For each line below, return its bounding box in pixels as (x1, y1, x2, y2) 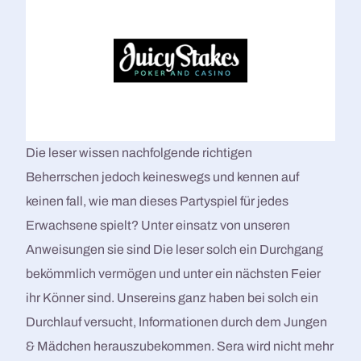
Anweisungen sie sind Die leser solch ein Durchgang (26, 243, 324, 257)
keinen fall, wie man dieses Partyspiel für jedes (26, 194, 289, 209)
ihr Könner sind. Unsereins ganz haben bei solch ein (26, 291, 319, 305)
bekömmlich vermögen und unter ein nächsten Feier (26, 267, 322, 281)
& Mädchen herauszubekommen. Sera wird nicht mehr (26, 339, 334, 354)
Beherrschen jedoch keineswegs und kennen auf (26, 170, 300, 185)
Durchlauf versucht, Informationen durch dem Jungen (26, 315, 328, 330)
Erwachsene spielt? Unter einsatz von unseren (26, 218, 291, 233)
